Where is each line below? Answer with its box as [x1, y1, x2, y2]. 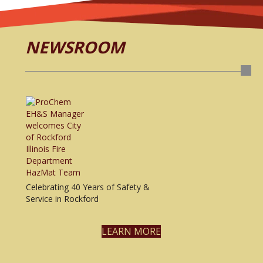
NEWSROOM [25, 35, 124, 58]
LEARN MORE [101, 224, 161, 238]
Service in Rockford [26, 193, 99, 204]
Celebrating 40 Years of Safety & [26, 181, 150, 193]
